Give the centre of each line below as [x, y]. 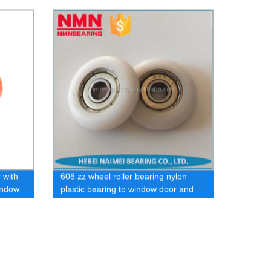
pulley [71, 202]
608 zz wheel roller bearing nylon [123, 176]
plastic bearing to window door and [127, 189]
